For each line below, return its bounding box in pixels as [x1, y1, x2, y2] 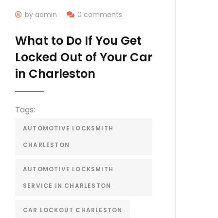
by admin [24, 9, 57, 19]
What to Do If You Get [15, 32, 142, 49]
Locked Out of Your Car [15, 49, 152, 65]
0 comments [77, 9, 122, 19]
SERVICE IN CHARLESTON [22, 181, 111, 190]
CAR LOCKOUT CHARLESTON [22, 205, 123, 214]
